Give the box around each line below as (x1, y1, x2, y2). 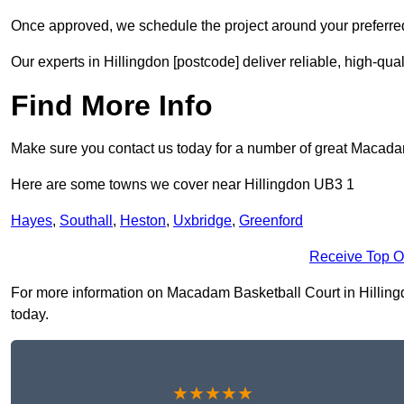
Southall (60, 213, 113, 229)
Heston (120, 213, 166, 229)
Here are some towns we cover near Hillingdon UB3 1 (11, 177, 354, 193)
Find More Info (11, 89, 213, 123)
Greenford (239, 213, 303, 229)
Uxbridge (173, 213, 232, 229)
